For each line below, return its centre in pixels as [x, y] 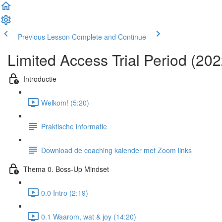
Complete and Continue [109, 37]
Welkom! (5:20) [65, 102]
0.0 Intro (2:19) [65, 193]
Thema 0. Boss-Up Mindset [66, 169]
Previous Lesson [44, 37]
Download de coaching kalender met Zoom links [116, 150]
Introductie [40, 79]
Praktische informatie [74, 126]
